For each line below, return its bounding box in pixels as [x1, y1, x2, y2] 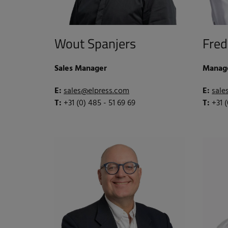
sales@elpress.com [64, 84, 129, 98]
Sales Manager [54, 62, 107, 75]
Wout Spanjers [54, 33, 136, 53]
